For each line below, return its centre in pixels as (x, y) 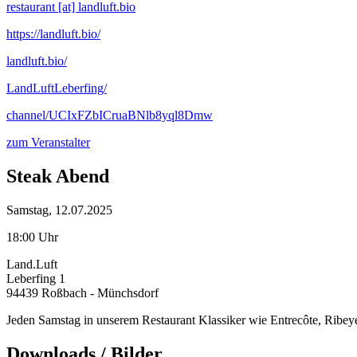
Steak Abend (58, 176)
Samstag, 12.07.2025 (59, 210)
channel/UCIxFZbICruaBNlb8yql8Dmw (110, 115)
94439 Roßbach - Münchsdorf (82, 292)
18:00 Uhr (32, 237)
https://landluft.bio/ (53, 34)
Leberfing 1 (36, 278)
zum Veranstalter (48, 142)
